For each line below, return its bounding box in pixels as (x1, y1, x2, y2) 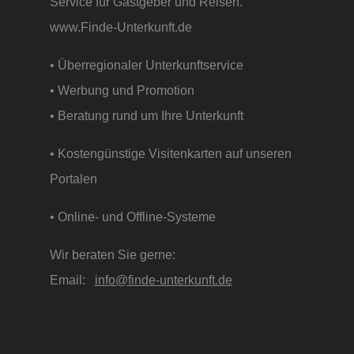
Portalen (49, 171, 104, 186)
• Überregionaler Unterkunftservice (49, 57, 243, 72)
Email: (49, 273, 95, 288)
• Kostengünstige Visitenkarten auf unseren (49, 145, 292, 160)
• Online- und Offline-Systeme (49, 209, 222, 224)
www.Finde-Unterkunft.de (49, 19, 195, 34)
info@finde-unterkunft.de (94, 273, 232, 288)
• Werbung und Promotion (49, 82, 194, 97)
